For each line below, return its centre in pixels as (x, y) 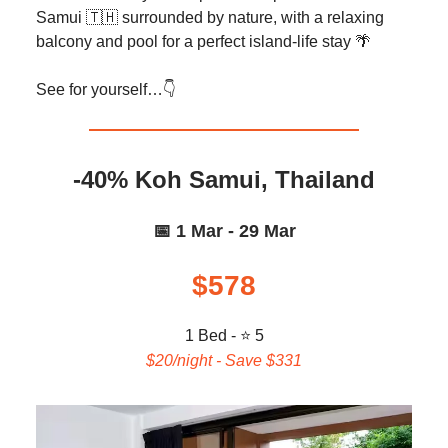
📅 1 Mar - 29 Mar (224, 231)
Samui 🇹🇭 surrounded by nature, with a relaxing (210, 17)
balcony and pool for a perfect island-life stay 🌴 (205, 41)
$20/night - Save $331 (224, 360)
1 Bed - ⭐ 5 (224, 335)
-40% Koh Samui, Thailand (224, 179)
